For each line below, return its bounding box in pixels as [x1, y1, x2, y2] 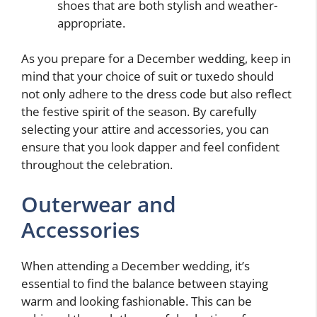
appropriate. [57, 14, 125, 31]
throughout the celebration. [21, 156, 173, 173]
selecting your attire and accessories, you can [21, 121, 269, 138]
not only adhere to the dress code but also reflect [21, 86, 292, 103]
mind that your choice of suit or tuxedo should [21, 68, 274, 85]
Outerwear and [21, 189, 176, 219]
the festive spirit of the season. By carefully [21, 103, 257, 120]
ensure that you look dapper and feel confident [21, 139, 279, 156]
